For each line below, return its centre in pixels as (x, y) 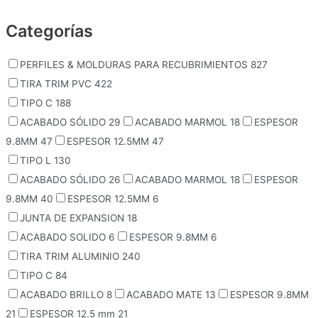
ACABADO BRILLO (63, 295)
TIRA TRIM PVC (57, 84)
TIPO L (37, 161)
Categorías (49, 31)
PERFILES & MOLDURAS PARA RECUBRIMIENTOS (135, 65)
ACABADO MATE (166, 295)
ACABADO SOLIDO (64, 237)
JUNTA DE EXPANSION (73, 218)
